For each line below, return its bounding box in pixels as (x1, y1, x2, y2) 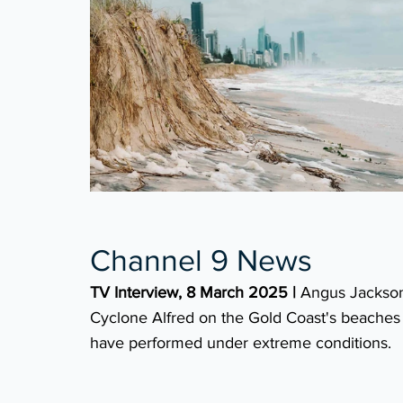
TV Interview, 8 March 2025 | (90, 283, 296, 302)
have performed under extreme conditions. (90, 334, 391, 353)
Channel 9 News (90, 244, 312, 278)
